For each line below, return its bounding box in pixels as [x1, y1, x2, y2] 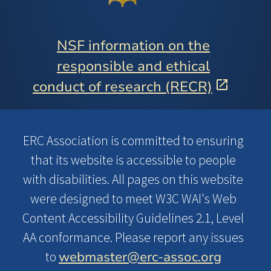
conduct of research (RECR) [32, 77, 212, 97]
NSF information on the [56, 36, 210, 56]
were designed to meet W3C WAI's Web [30, 190, 237, 207]
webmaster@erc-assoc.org [58, 247, 221, 266]
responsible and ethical [56, 57, 210, 76]
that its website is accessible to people [30, 151, 236, 168]
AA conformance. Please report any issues [22, 229, 244, 246]
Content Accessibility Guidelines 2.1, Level [22, 209, 244, 226]
